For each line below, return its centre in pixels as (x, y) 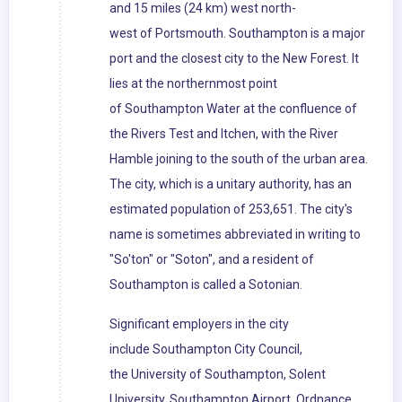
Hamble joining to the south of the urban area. (239, 159)
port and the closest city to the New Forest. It (234, 59)
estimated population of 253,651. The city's (231, 210)
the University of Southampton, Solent (218, 375)
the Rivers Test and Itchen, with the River (224, 134)
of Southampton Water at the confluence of (233, 109)
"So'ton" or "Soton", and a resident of (212, 260)
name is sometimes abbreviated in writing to (235, 235)
